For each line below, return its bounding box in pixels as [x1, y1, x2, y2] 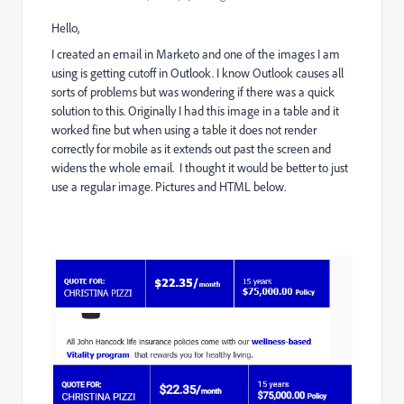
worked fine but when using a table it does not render [51, 122, 317, 137]
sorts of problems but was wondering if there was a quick [51, 84, 335, 99]
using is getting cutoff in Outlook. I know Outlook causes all [51, 65, 344, 80]
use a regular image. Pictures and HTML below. [51, 179, 289, 194]
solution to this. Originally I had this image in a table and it [51, 103, 339, 118]
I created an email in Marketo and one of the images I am [51, 46, 340, 61]
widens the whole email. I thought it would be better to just [51, 160, 348, 175]
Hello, [51, 20, 79, 35]
